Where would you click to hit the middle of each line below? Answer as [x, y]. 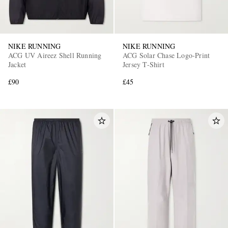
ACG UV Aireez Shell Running [55, 55]
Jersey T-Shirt [144, 65]
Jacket [17, 65]
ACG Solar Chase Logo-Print [166, 55]
